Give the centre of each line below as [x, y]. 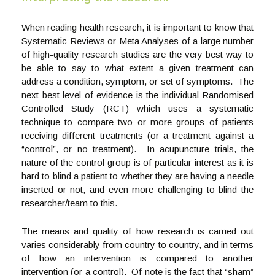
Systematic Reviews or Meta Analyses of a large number [137, 41]
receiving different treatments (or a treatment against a [137, 135]
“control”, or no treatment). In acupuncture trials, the [137, 149]
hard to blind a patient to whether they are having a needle [137, 176]
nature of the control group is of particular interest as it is [137, 162]
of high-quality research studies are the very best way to [137, 54]
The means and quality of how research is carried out [137, 231]
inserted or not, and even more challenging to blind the [137, 189]
